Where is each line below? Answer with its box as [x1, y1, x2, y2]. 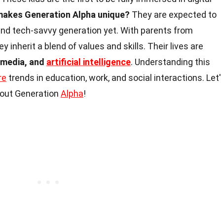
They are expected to [130, 9, 217, 20]
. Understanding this [131, 57, 210, 67]
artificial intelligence [46, 57, 131, 67]
